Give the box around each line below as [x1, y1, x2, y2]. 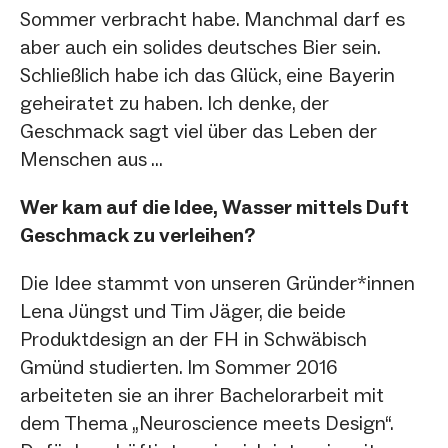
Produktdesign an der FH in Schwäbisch [20, 326, 367, 351]
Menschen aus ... [20, 146, 163, 171]
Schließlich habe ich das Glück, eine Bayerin [20, 62, 395, 87]
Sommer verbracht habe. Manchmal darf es [20, 6, 405, 31]
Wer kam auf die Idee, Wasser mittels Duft [20, 194, 409, 219]
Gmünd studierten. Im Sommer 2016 [20, 354, 338, 379]
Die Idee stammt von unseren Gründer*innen [20, 270, 415, 295]
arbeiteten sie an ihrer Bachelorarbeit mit [20, 382, 384, 407]
